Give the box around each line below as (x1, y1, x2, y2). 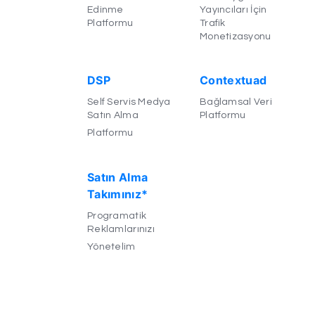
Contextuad (199, 72, 267, 87)
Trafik (199, 18, 226, 28)
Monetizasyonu (199, 31, 271, 41)
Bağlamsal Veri (199, 96, 272, 107)
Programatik (86, 210, 147, 221)
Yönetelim (86, 241, 136, 252)
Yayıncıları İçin (199, 4, 267, 15)
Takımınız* (86, 186, 148, 201)
